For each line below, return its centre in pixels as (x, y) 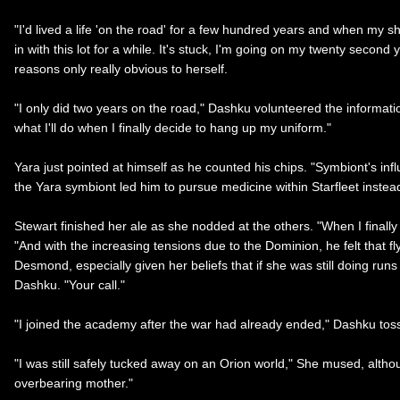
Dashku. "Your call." (70, 284)
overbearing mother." (74, 383)
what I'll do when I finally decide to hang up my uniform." (173, 127)
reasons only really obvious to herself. (121, 68)
